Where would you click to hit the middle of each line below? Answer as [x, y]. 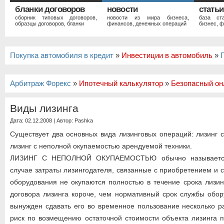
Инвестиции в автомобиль [167, 55]
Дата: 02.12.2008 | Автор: [42, 120]
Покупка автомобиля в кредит [62, 55]
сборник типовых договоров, [56, 17]
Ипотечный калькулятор [121, 83]
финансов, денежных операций [147, 23]
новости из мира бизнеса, [148, 17]
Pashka [84, 120]
